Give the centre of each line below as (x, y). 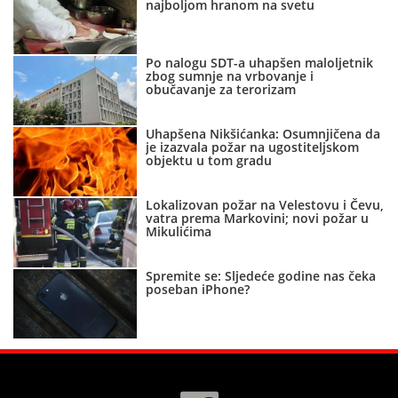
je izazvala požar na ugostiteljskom (253, 147)
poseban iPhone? (198, 290)
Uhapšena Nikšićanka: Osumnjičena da (263, 134)
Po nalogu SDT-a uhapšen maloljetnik (260, 63)
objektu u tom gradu (209, 161)
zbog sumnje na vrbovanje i (230, 76)
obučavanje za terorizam (221, 90)
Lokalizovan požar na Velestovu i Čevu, (265, 205)
